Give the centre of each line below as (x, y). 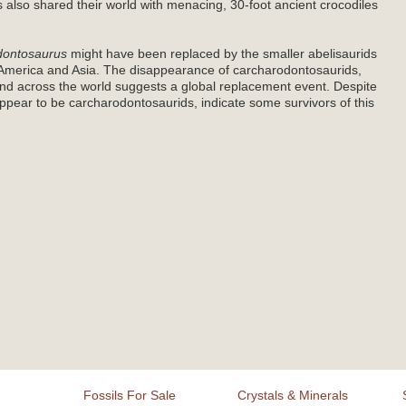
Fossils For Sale (130, 395)
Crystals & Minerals (293, 395)
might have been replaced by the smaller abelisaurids (222, 54)
